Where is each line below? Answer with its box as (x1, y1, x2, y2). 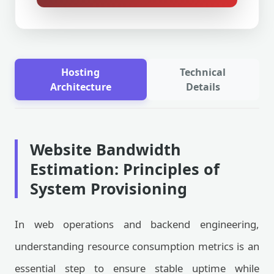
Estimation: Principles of (30, 158, 220, 179)
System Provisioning (30, 178, 187, 199)
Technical (180, 65, 226, 79)
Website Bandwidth (30, 139, 181, 160)
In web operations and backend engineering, (15, 217, 259, 231)
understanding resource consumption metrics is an (15, 239, 259, 253)
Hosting (61, 65, 100, 79)
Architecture (50, 80, 111, 94)
